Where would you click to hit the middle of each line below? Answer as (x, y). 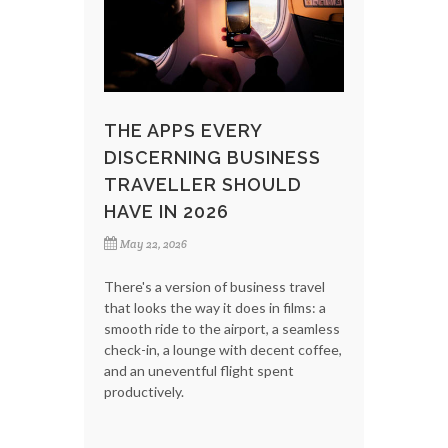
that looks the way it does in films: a (215, 307)
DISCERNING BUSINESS (212, 157)
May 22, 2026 (153, 243)
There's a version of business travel (214, 286)
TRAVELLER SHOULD (203, 184)
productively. (144, 391)
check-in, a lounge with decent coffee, (223, 349)
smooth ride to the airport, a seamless (222, 328)
